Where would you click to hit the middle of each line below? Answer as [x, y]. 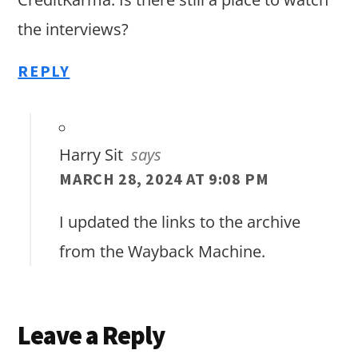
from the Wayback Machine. [163, 252]
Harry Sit [91, 155]
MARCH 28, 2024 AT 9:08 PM [164, 179]
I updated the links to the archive [180, 222]
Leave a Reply [91, 336]
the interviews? [74, 30]
